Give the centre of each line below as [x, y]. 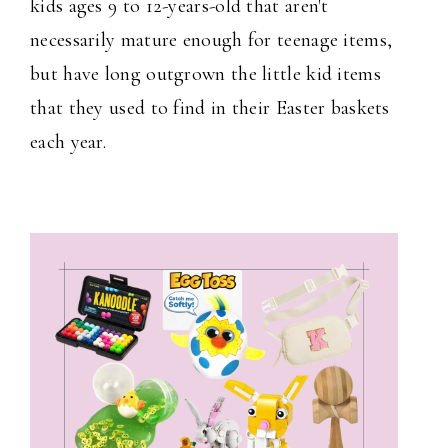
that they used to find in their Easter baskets [210, 108]
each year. [71, 142]
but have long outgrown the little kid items [205, 74]
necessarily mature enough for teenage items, [211, 40]
